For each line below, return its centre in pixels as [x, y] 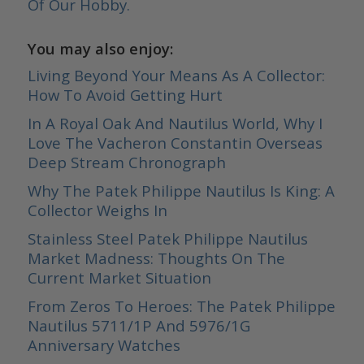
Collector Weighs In [97, 210]
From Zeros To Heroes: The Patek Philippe [181, 305]
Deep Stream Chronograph [126, 162]
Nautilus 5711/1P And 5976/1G [139, 325]
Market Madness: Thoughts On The [156, 258]
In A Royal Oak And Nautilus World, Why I [175, 123]
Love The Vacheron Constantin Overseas [175, 142]
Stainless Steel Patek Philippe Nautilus [167, 238]
